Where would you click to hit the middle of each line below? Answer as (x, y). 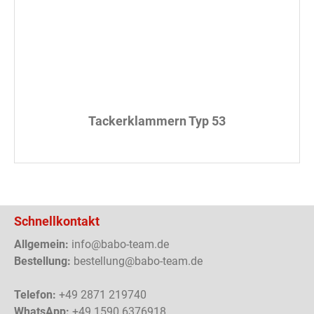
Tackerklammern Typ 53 (157, 121)
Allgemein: (41, 244)
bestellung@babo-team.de (137, 261)
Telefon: (35, 295)
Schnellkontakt (57, 221)
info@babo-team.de (119, 244)
